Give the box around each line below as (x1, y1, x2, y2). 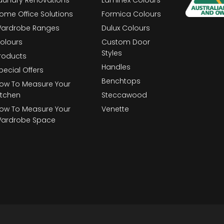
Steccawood (101, 89, 147, 100)
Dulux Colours (101, 22, 150, 33)
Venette (101, 103, 129, 114)
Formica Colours (101, 8, 161, 19)
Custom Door (101, 36, 150, 47)
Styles (101, 47, 122, 58)
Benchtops (101, 75, 141, 86)
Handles (101, 61, 131, 72)
